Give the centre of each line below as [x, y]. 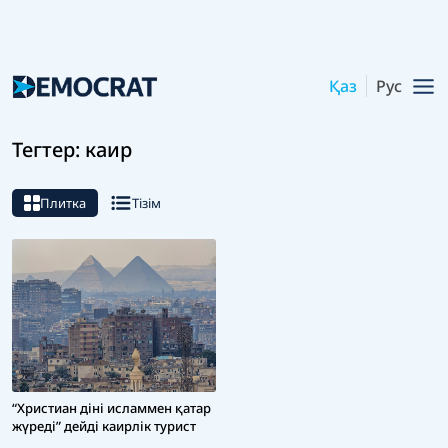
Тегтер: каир [72, 150]
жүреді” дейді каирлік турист [104, 426]
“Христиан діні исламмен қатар [111, 408]
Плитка [63, 203]
